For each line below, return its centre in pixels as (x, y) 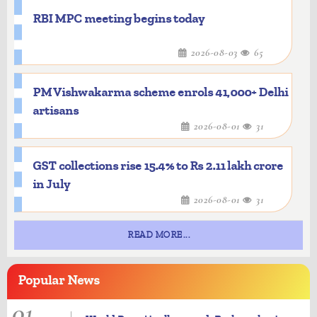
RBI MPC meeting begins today (119, 19)
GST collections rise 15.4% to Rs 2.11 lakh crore (158, 166)
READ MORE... (158, 235)
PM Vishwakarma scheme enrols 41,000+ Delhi (160, 92)
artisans (56, 111)
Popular (41, 280)
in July (52, 184)
